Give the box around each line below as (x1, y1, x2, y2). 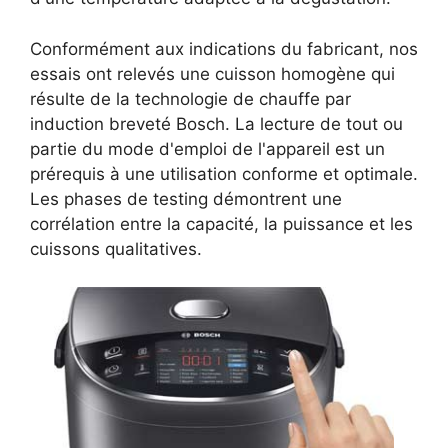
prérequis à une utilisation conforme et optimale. (30, 163, 418, 184)
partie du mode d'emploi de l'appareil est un (30, 138, 385, 159)
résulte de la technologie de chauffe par (30, 88, 351, 109)
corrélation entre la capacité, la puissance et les (30, 213, 413, 234)
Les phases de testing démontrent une (30, 188, 342, 209)
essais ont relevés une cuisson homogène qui (30, 63, 395, 84)
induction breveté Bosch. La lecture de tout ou (30, 113, 403, 134)
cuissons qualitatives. (30, 238, 202, 259)
